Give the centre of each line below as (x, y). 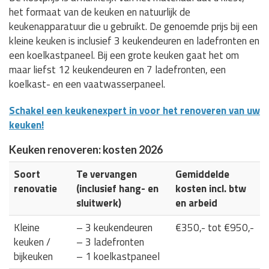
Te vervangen (107, 174)
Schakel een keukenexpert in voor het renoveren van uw (134, 110)
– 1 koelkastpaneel (118, 256)
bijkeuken (33, 256)
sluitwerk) (99, 203)
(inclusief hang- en (117, 188)
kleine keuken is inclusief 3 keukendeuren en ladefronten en (134, 41)
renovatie (35, 188)
